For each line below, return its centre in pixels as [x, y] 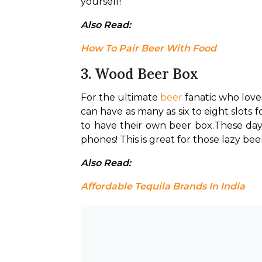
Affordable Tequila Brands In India [163, 186]
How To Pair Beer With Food [149, 48]
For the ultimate [120, 97]
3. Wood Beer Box [139, 74]
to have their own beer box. [147, 125]
